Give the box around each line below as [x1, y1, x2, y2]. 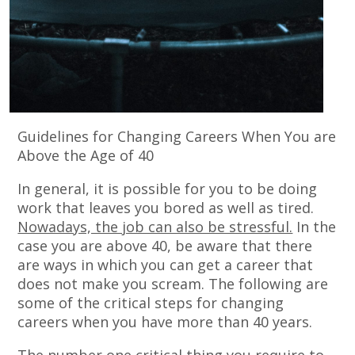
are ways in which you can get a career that [17, 255, 314, 275]
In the [292, 217, 337, 237]
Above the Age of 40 [17, 146, 155, 166]
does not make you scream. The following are [17, 274, 329, 294]
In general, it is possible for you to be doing [17, 179, 318, 199]
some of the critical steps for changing [17, 293, 284, 313]
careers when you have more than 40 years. [17, 312, 313, 332]
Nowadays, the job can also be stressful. [17, 217, 293, 237]
